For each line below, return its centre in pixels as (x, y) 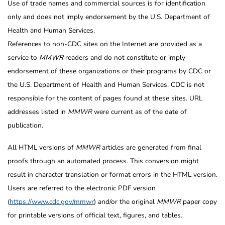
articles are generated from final (151, 147)
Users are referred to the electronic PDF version (82, 188)
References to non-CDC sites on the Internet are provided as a (105, 44)
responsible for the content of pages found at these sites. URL (105, 98)
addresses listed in (38, 111)
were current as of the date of (139, 111)
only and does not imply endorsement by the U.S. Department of (109, 17)
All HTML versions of (42, 147)
